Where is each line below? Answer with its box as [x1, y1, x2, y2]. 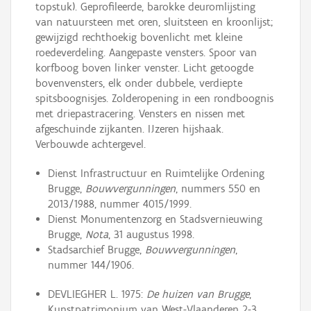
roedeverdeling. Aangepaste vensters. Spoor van [35, 46, 257, 60]
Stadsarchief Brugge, [47, 243, 145, 257]
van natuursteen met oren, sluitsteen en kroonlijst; [35, 15, 273, 29]
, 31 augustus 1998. [108, 228, 194, 242]
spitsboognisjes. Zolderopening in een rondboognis [35, 92, 274, 106]
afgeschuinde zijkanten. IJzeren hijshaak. [35, 122, 224, 136]
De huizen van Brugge [146, 287, 249, 301]
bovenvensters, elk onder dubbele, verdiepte [35, 76, 242, 90]
